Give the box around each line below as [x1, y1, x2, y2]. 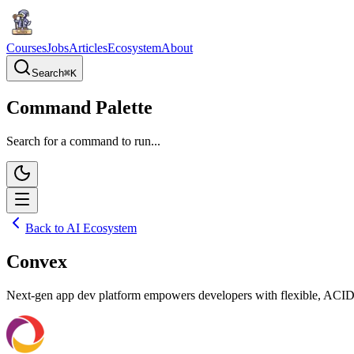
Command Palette [6, 96, 153, 118]
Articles [69, 41, 107, 55]
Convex [6, 250, 67, 272]
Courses [6, 41, 47, 55]
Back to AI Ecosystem [25, 220, 137, 235]
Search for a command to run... [6, 134, 160, 148]
